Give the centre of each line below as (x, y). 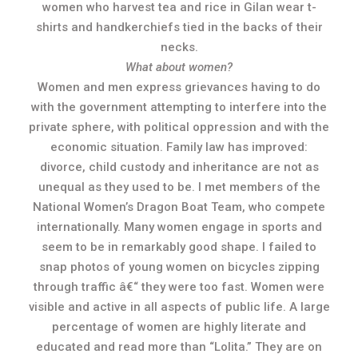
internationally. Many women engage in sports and (179, 227)
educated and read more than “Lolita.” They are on (179, 347)
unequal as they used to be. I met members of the (179, 187)
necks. (179, 47)
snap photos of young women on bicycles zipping (179, 267)
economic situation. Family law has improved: (179, 147)
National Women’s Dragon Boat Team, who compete (179, 207)
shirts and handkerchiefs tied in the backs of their (179, 27)
